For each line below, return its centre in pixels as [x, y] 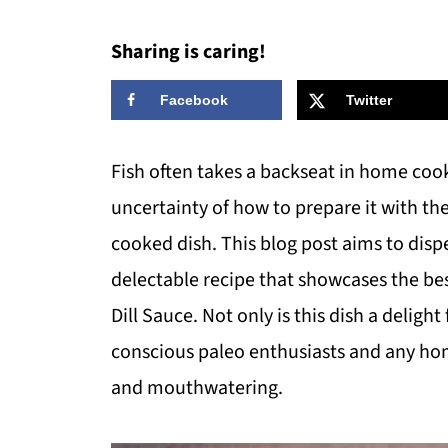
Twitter [368, 100]
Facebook [194, 100]
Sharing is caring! [188, 52]
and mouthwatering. [197, 388]
